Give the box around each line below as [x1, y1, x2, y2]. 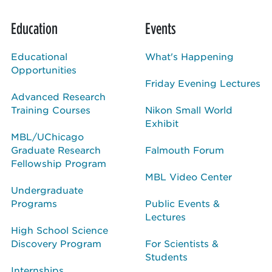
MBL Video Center [145, 170, 232, 182]
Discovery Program [11, 237, 101, 249]
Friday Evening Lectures [145, 76, 260, 89]
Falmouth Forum [145, 143, 224, 155]
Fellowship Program [11, 157, 106, 169]
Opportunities [11, 63, 76, 75]
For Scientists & [145, 237, 219, 249]
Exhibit [145, 117, 178, 129]
